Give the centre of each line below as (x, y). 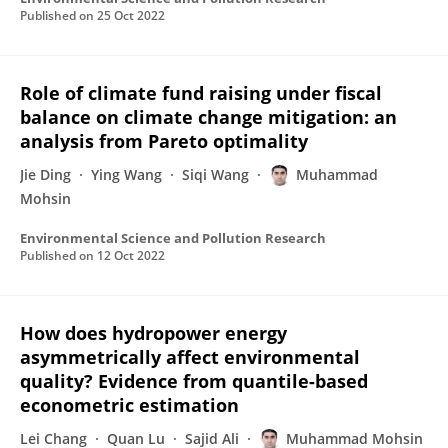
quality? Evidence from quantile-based (194, 381)
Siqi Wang (215, 174)
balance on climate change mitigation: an (208, 117)
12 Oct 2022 (131, 255)
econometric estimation (129, 405)
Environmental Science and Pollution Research (173, 238)
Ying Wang (126, 174)
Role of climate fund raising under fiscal (201, 93)
